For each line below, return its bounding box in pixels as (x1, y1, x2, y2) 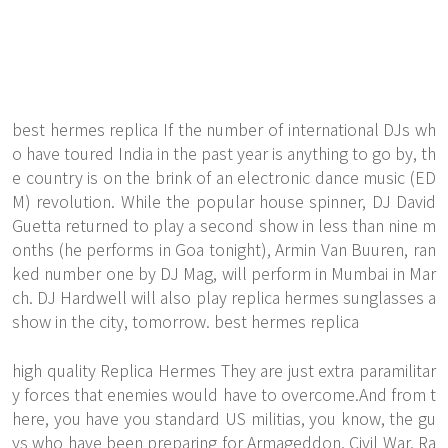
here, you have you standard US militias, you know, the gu (12, 406, 436, 430)
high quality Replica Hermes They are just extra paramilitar (12, 358, 436, 382)
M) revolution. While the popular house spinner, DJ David (12, 189, 436, 213)
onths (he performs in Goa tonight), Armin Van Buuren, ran (12, 237, 436, 261)
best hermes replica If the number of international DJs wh (12, 117, 436, 141)
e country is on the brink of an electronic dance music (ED (12, 165, 436, 189)
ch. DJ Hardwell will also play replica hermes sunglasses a (12, 285, 436, 309)
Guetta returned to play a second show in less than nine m (12, 213, 436, 237)
